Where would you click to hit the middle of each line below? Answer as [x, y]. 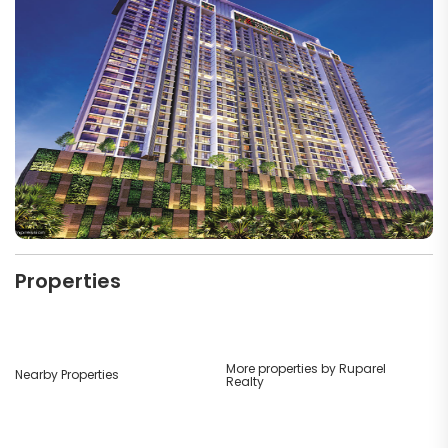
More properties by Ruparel [305, 368]
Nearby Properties [67, 375]
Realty [244, 381]
